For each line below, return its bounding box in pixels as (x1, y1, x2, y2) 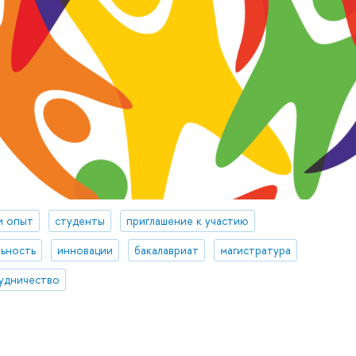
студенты (54, 213, 105, 229)
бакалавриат (133, 242, 199, 258)
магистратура (219, 242, 291, 258)
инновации (56, 242, 113, 258)
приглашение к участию (126, 213, 249, 229)
